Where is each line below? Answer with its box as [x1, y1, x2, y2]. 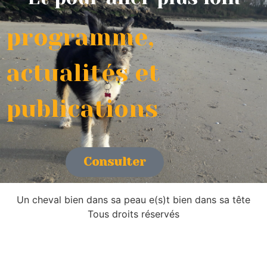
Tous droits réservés [88, 208, 179, 221]
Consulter [83, 155, 147, 169]
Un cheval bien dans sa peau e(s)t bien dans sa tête [17, 194, 250, 206]
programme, [6, 23, 154, 51]
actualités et [6, 59, 160, 87]
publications [6, 95, 158, 123]
